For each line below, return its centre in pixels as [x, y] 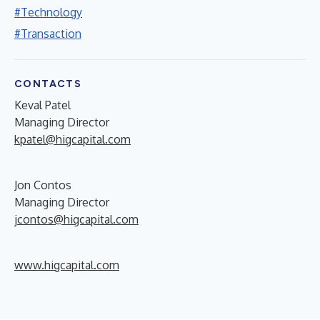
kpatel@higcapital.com [72, 139]
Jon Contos [43, 185]
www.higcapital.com [67, 265]
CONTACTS [48, 84]
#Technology [48, 12]
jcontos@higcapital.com [76, 219]
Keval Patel [42, 105]
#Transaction [48, 33]
